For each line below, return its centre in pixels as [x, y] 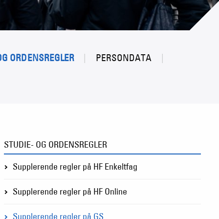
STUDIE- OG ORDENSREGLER [55, 144]
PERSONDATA [124, 57]
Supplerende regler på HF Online [70, 191]
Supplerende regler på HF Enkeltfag [75, 166]
